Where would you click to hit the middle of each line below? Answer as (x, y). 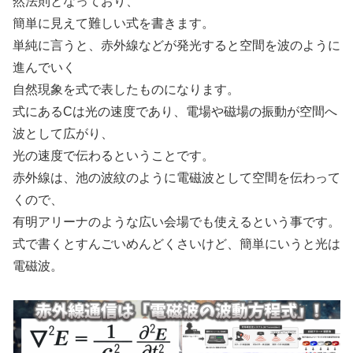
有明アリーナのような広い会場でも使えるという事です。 (176, 222)
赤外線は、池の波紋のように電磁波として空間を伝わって (176, 178)
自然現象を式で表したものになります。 (126, 90)
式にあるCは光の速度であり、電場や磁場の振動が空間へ (175, 112)
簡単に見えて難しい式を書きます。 (113, 24)
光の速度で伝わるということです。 (113, 156)
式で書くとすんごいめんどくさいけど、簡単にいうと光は (176, 244)
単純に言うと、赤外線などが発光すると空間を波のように (176, 46)
